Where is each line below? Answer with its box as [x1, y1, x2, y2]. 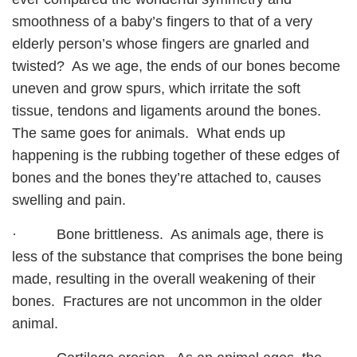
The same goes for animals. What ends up [12, 125, 285, 142]
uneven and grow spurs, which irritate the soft [12, 80, 300, 97]
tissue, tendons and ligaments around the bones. [12, 103, 325, 120]
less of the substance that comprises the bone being [12, 249, 343, 265]
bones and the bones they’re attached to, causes [12, 170, 321, 186]
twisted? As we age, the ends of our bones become [12, 58, 340, 75]
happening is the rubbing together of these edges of [12, 147, 339, 164]
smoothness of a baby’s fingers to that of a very [12, 14, 312, 30]
